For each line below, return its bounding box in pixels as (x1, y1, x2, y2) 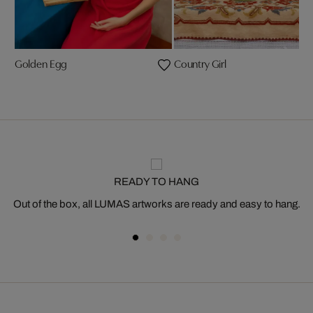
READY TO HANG (114, 176, 199, 187)
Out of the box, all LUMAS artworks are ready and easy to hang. (13, 198, 300, 210)
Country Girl (173, 55, 226, 71)
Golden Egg (14, 55, 68, 71)
